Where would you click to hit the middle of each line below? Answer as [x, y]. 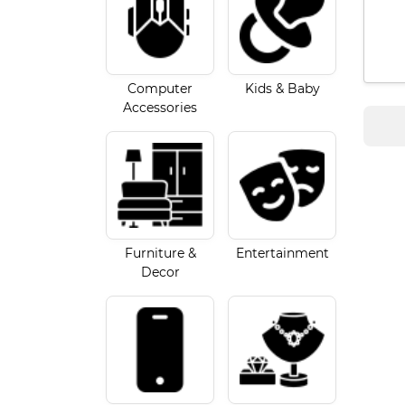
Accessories [160, 107]
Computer [160, 88]
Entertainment [282, 253]
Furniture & [160, 253]
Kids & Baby [282, 88]
